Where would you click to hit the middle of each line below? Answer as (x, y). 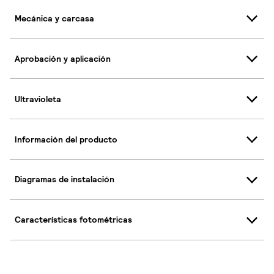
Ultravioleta (38, 99)
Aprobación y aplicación (63, 58)
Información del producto (66, 139)
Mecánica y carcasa (54, 18)
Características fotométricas (73, 220)
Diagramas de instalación (65, 180)
